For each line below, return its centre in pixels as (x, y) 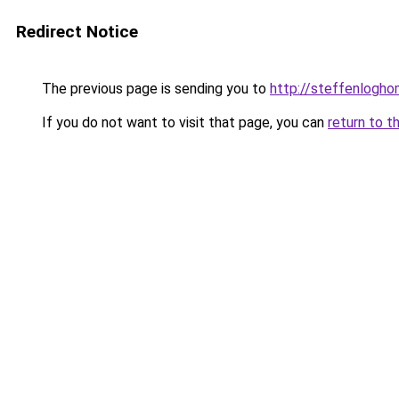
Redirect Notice (77, 32)
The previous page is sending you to (154, 89)
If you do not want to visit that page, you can (183, 122)
